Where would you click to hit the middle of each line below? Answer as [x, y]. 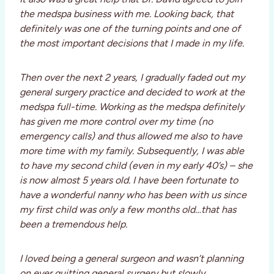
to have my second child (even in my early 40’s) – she [136, 166]
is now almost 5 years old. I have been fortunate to [129, 180]
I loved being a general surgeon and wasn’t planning [131, 259]
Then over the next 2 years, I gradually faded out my [132, 78]
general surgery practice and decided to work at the [132, 92]
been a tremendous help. [73, 224]
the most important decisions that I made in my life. [132, 43]
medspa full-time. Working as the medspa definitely [132, 107]
